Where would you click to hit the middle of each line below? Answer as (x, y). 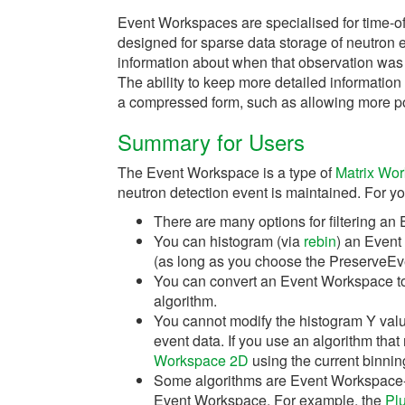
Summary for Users (211, 141)
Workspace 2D (201, 360)
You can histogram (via (229, 241)
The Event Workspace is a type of (226, 172)
